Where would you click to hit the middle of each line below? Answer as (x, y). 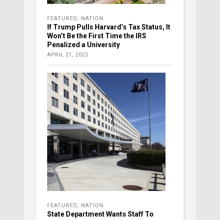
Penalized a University (83, 45)
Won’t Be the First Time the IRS (97, 36)
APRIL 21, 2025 (68, 55)
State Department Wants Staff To (100, 214)
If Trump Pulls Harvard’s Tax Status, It (109, 27)
